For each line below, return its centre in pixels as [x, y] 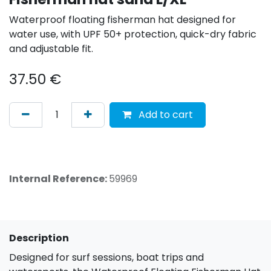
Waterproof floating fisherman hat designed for [122, 19]
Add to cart [165, 114]
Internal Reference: [59, 178]
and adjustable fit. [52, 48]
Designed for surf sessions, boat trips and [106, 257]
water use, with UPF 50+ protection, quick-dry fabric [133, 34]
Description [39, 238]
